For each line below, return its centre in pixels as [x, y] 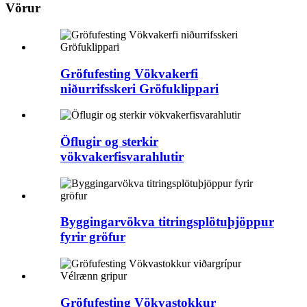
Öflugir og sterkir [109, 141]
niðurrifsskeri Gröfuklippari [139, 88]
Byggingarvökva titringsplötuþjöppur [167, 222]
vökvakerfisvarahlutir [122, 156]
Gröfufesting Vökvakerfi [129, 73]
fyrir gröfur [93, 237]
